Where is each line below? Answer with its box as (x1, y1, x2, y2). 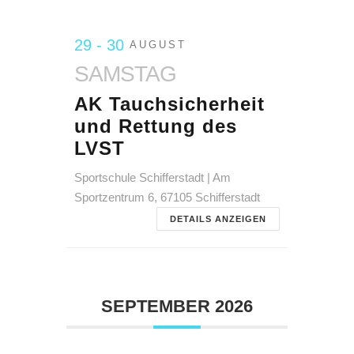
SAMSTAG (74, 62, 176, 86)
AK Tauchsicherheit (74, 93, 265, 115)
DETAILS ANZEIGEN (170, 214, 266, 224)
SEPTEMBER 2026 (101, 296, 253, 316)
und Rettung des (74, 115, 237, 137)
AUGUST (130, 39, 186, 51)
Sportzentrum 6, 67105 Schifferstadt (74, 190, 260, 204)
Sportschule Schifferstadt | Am (74, 171, 231, 184)
